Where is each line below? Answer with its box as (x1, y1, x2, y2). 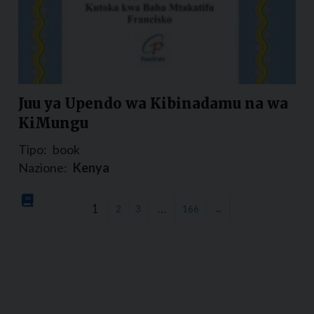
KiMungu (18, 114, 88, 132)
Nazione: (18, 159, 67, 175)
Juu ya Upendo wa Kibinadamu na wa (18, 94, 288, 112)
